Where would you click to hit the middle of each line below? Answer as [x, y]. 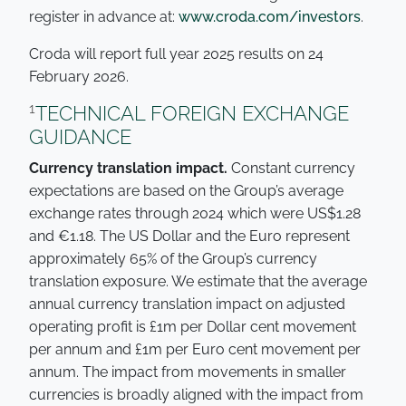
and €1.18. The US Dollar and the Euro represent [189, 236]
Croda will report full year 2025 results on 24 [176, 54]
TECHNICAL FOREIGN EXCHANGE [192, 114]
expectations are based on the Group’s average [186, 191]
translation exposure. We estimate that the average [198, 281]
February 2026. [79, 77]
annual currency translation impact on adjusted [187, 304]
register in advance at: [104, 17]
